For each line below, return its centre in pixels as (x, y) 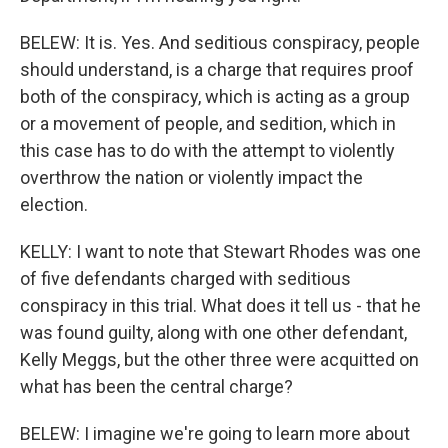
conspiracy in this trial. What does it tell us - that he (220, 305)
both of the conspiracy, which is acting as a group (215, 96)
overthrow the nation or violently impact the (191, 177)
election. (54, 204)
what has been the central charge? (156, 386)
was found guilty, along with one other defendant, (213, 332)
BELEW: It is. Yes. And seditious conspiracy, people (220, 42)
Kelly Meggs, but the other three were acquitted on (219, 359)
